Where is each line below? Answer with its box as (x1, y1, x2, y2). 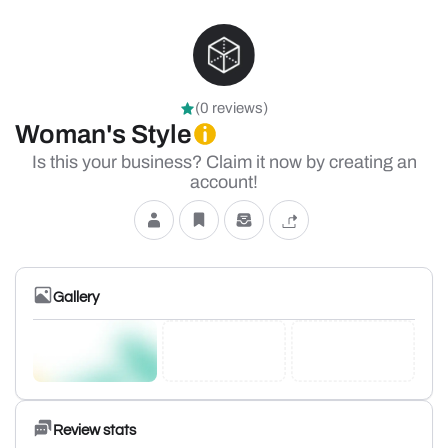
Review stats (53, 422, 136, 438)
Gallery (53, 289, 99, 305)
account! (190, 172, 258, 192)
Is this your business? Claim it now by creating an (31, 152, 417, 172)
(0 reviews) (195, 100, 268, 116)
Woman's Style (15, 120, 192, 148)
